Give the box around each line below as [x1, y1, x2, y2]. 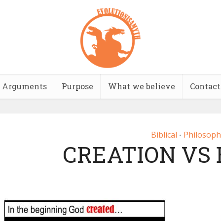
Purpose [61, 81, 93, 91]
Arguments [1, 81, 47, 91]
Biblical [151, 129, 177, 140]
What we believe [108, 81, 175, 91]
